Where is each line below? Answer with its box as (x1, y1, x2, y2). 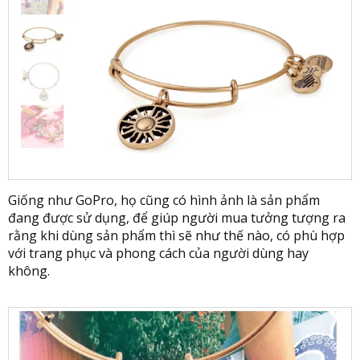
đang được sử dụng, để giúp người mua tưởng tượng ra (8, 208, 346, 227)
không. (8, 261, 50, 280)
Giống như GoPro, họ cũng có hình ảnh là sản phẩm (8, 190, 320, 209)
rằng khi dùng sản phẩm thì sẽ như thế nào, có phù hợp (8, 226, 345, 244)
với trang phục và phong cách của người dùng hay (8, 243, 309, 262)
